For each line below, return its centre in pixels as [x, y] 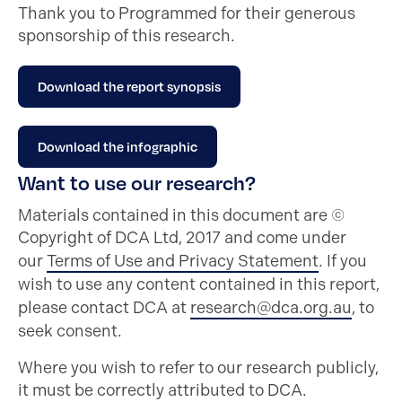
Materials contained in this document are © [182, 215]
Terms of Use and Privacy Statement [183, 261]
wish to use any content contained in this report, [199, 284]
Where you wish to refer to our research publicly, [198, 368]
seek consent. [70, 331]
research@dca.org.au [271, 308]
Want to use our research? [137, 183]
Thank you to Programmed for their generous [187, 13]
